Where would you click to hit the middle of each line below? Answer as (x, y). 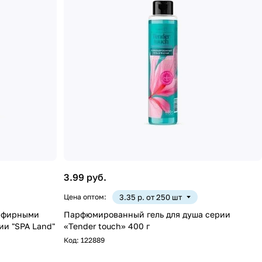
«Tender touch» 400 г (107, 226)
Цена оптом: (85, 196)
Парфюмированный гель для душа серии (147, 214)
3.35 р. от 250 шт (151, 197)
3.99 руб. (85, 177)
